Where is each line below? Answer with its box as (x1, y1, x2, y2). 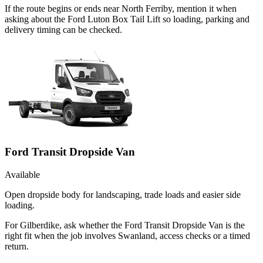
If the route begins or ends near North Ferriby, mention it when (5, 3, 237, 14)
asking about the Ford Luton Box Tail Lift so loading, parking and (5, 14, 249, 24)
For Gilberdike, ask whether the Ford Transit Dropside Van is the (5, 220, 245, 230)
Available (5, 169, 40, 180)
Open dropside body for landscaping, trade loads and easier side (5, 189, 241, 200)
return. (5, 241, 29, 251)
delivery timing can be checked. (5, 24, 122, 35)
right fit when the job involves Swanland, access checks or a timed (5, 230, 250, 241)
